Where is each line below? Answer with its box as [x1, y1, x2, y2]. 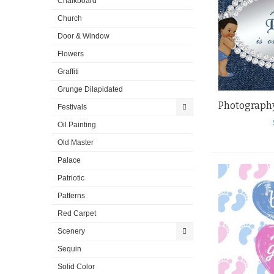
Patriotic [57, 174, 84, 183]
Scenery [57, 227, 85, 236]
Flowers [57, 50, 84, 59]
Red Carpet [57, 209, 96, 218]
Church [57, 14, 82, 23]
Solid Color [57, 262, 95, 272]
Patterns [57, 191, 85, 201]
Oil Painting [57, 120, 96, 130]
